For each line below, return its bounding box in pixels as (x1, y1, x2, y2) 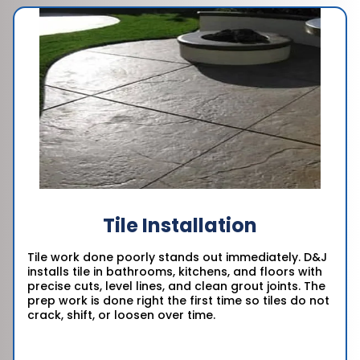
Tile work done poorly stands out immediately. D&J (27, 249, 327, 266)
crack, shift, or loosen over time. (27, 307, 215, 324)
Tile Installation (103, 212, 257, 239)
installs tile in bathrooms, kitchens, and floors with (27, 264, 322, 280)
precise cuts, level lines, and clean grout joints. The (27, 278, 325, 295)
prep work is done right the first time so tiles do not (27, 292, 329, 309)
